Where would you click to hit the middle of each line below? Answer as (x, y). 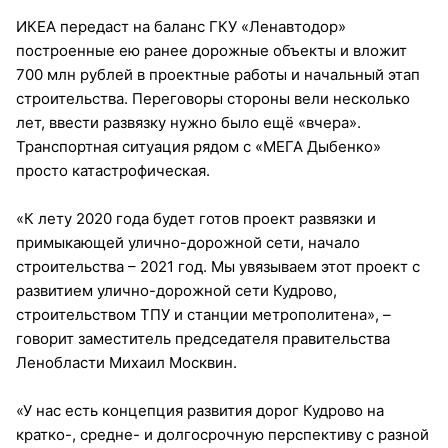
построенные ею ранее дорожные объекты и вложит (211, 50)
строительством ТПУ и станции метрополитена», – (203, 314)
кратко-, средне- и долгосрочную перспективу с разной (222, 434)
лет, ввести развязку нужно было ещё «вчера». (188, 122)
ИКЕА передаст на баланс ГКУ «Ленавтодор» (181, 26)
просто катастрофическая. (113, 170)
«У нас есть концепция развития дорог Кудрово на (200, 410)
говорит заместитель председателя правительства (203, 338)
